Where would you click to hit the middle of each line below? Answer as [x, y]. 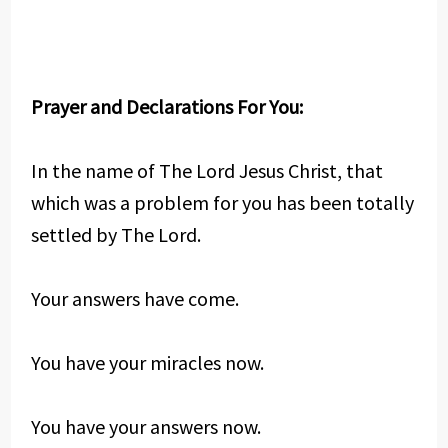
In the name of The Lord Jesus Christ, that [206, 170]
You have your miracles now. [147, 362]
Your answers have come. [134, 298]
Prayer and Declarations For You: [166, 106]
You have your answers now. [145, 426]
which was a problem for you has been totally [222, 202]
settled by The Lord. [115, 234]
